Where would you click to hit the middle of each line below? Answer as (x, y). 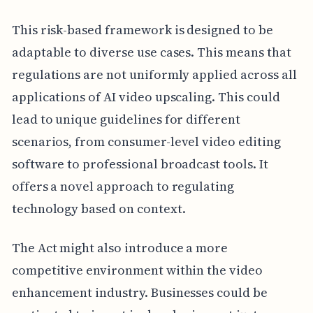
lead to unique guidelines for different (126, 119)
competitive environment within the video (137, 270)
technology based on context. (99, 208)
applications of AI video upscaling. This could (146, 96)
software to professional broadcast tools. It (140, 163)
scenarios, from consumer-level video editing (146, 141)
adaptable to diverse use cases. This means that (151, 52)
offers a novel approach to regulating (123, 186)
